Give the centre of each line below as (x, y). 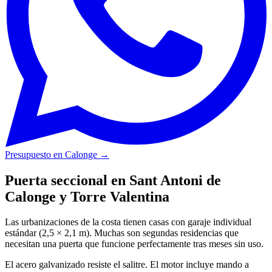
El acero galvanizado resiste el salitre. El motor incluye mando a (127, 265)
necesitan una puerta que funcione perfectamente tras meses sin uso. (134, 244)
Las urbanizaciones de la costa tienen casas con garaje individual (128, 222)
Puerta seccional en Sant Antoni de (113, 180)
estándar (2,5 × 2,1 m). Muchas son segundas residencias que (122, 233)
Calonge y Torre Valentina (87, 196)
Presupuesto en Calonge (51, 154)
